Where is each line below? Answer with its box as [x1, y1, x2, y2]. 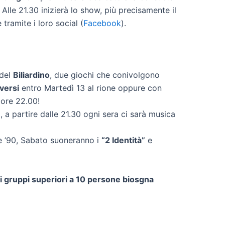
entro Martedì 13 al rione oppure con [19, 83, 162, 93]
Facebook [83, 18, 121, 29]
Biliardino [13, 70, 50, 80]
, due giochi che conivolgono [50, 70, 160, 80]
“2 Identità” [101, 135, 145, 146]
